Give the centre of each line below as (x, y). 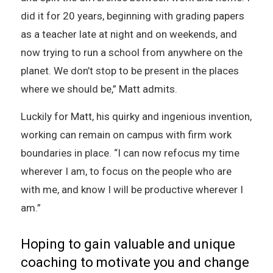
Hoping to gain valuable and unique (128, 244)
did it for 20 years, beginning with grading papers (132, 16)
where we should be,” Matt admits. (100, 89)
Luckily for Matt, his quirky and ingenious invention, (136, 116)
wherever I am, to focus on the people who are (126, 171)
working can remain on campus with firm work (126, 134)
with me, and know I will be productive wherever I (132, 189)
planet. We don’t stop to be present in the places (129, 70)
